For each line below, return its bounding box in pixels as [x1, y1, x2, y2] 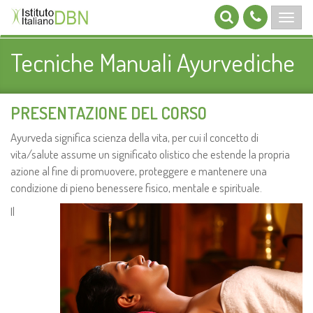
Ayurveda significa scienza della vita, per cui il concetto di [10, 130, 259, 145]
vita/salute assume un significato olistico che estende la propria [10, 147, 290, 161]
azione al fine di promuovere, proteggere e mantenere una [10, 163, 267, 178]
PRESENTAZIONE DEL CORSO [10, 102, 207, 124]
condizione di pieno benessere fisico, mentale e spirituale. [10, 180, 262, 195]
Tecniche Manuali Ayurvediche [10, 46, 295, 78]
